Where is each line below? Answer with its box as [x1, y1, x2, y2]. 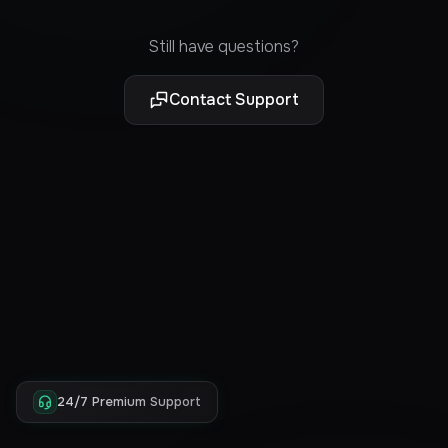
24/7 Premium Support [57, 393, 201, 411]
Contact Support [169, 88, 299, 110]
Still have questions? [149, 35, 299, 57]
